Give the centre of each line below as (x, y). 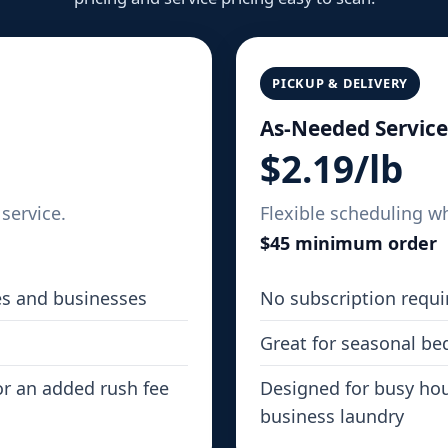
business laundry (332, 416)
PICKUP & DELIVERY (340, 83)
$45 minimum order (348, 243)
